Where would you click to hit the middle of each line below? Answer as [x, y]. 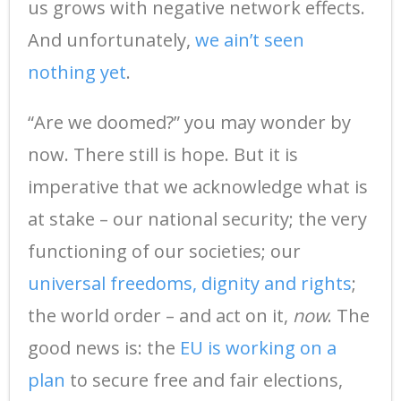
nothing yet [77, 72]
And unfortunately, [111, 39]
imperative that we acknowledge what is [198, 186]
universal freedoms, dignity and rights [190, 283]
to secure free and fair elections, [204, 380]
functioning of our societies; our [164, 251]
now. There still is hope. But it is [163, 154]
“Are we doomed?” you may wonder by [189, 122]
